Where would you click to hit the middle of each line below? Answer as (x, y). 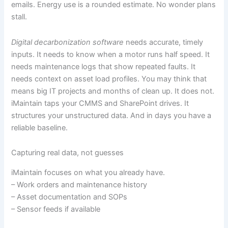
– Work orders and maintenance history (79, 184)
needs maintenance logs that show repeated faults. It (104, 66)
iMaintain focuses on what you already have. (88, 172)
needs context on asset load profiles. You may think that (109, 79)
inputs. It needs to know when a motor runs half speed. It (111, 54)
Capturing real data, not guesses (68, 153)
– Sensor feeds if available (56, 209)
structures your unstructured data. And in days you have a (111, 115)
